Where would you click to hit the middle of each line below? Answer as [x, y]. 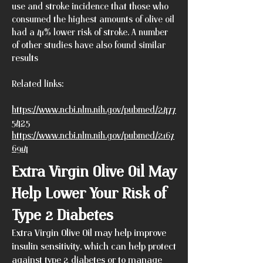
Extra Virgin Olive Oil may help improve [89, 232]
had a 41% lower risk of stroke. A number [90, 32]
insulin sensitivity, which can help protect [94, 246]
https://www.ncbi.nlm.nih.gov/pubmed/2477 [94, 109]
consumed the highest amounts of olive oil [93, 19]
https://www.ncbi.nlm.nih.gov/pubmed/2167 [93, 135]
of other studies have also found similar [89, 45]
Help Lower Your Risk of [89, 192]
